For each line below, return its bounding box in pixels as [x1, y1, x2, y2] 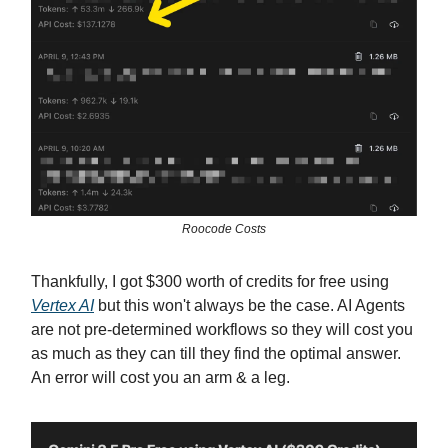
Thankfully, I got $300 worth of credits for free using [31, 273, 389, 291]
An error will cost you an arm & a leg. [31, 369, 290, 387]
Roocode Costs [182, 222, 266, 237]
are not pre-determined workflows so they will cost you [31, 321, 413, 339]
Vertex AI [31, 297, 94, 315]
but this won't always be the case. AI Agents [94, 297, 405, 315]
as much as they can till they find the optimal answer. [31, 345, 401, 363]
